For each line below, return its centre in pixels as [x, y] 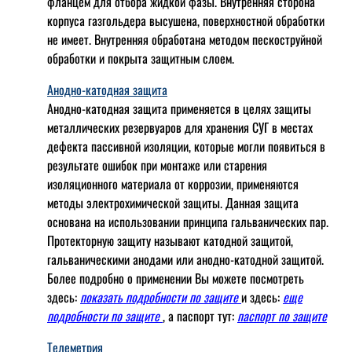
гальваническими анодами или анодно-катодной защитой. [185, 260]
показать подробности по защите [161, 297]
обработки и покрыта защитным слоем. [141, 59]
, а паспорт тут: [200, 316]
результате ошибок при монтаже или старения [157, 165]
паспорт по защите [282, 316]
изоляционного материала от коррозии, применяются [173, 184]
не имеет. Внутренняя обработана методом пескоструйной [185, 40]
